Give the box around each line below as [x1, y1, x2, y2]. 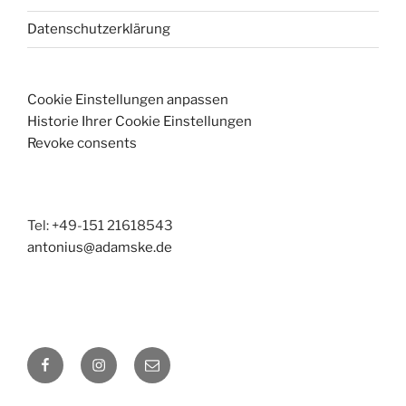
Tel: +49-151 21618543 [27, 217, 173, 235]
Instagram [91, 348, 160, 366]
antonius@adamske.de [27, 239, 172, 256]
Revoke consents [27, 134, 137, 151]
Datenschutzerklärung [27, 21, 170, 38]
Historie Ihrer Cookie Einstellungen [27, 112, 252, 130]
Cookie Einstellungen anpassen [27, 91, 228, 108]
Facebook [37, 348, 105, 366]
